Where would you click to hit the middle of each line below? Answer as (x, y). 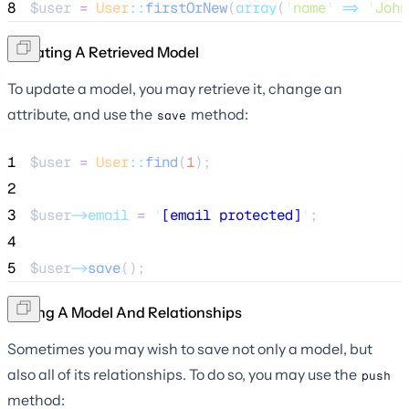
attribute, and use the (81, 114)
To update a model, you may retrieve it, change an (175, 88)
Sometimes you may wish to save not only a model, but (190, 348)
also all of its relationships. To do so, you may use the (184, 374)
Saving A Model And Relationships (125, 312)
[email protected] (231, 215)
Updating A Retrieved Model (103, 52)
